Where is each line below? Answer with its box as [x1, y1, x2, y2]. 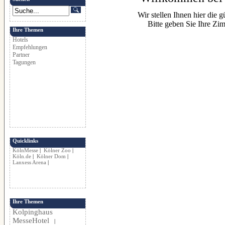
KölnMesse [13, 147, 38, 154]
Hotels [13, 36, 28, 44]
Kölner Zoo [44, 147, 71, 154]
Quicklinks [13, 138, 38, 144]
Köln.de [13, 153, 31, 160]
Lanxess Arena [13, 159, 46, 166]
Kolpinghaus [13, 208, 53, 216]
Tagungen [13, 59, 36, 66]
